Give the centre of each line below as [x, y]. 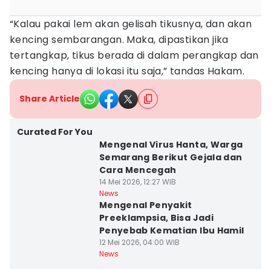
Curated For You [55, 132]
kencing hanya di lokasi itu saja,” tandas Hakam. [127, 71]
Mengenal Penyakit [145, 205]
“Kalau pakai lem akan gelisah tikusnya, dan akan [131, 24]
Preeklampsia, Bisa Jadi [156, 218]
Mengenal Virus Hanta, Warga [171, 145]
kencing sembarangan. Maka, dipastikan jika [119, 40]
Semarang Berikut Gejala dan [171, 157]
